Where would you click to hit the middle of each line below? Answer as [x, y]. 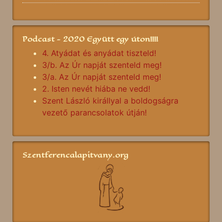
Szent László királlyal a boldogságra [110, 101]
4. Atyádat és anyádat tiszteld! [99, 53]
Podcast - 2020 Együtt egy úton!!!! [90, 39]
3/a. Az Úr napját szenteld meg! [102, 77]
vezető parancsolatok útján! [94, 112]
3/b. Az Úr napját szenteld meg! [102, 65]
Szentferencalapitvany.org [75, 155]
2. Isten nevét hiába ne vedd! [96, 89]
